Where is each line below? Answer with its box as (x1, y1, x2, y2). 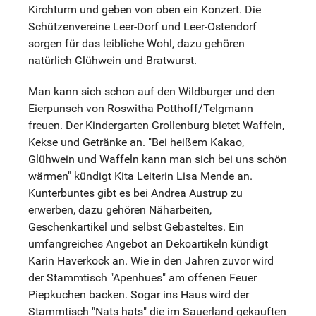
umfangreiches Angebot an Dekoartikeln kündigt (28, 236, 268, 250)
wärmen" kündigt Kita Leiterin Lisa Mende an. (28, 169, 253, 183)
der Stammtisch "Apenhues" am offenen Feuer (28, 270, 257, 284)
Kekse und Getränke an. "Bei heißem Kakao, (28, 135, 244, 149)
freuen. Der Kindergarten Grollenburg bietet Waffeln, (28, 118, 284, 132)
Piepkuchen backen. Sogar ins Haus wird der (28, 287, 249, 301)
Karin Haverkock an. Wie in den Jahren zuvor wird (28, 253, 274, 267)
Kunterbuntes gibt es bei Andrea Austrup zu (28, 186, 243, 200)
